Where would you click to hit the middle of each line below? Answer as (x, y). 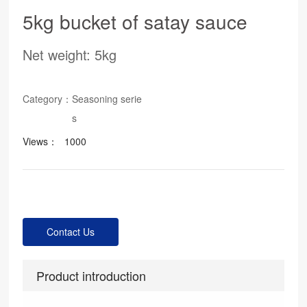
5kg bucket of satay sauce (135, 21)
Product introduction (91, 275)
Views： (40, 141)
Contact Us (71, 232)
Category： (48, 99)
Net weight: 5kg (70, 54)
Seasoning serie (107, 99)
